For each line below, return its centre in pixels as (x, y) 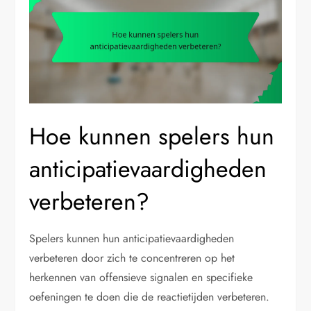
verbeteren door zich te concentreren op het (132, 258)
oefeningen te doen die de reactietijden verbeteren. (150, 296)
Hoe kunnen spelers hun (152, 136)
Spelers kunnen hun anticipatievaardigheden (132, 238)
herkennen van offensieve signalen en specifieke (141, 277)
